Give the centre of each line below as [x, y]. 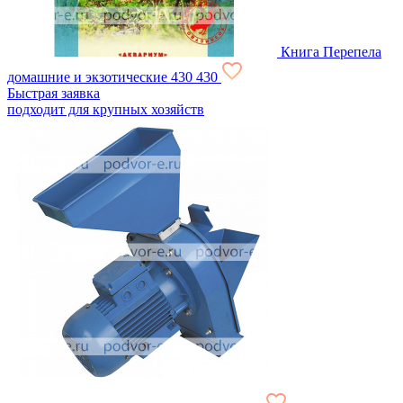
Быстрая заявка [54, 93]
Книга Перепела [331, 51]
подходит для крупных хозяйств [106, 109]
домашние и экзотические [87, 76]
